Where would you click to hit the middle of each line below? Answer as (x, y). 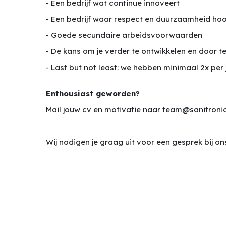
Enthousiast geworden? (93, 94)
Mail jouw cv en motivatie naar (104, 110)
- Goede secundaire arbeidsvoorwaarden (124, 35)
